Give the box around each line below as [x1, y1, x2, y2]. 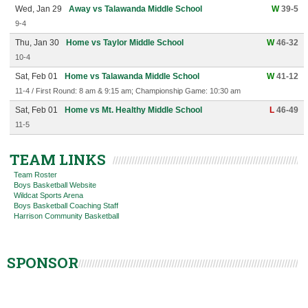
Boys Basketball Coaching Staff [14, 201, 118, 210]
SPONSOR [7, 253, 78, 272]
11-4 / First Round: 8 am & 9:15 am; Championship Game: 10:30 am [15, 87, 241, 95]
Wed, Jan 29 [15, 4, 62, 14]
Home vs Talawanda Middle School [65, 71, 199, 81]
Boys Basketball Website [14, 181, 96, 189]
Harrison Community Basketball [14, 212, 119, 220]
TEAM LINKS [10, 150, 106, 169]
